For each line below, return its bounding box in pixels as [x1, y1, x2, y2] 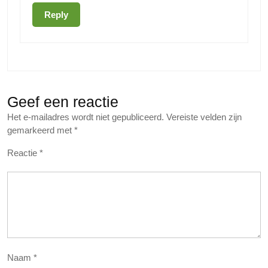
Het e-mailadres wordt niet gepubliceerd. [7, 112, 164, 123]
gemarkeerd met [7, 125, 74, 136]
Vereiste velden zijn [166, 112, 242, 123]
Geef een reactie [7, 93, 118, 111]
